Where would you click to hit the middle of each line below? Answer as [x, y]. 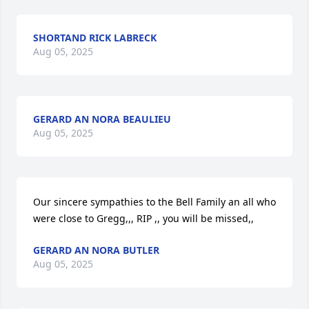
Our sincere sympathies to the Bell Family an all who [154, 202]
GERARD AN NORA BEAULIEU [102, 119]
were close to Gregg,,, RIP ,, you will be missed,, [143, 218]
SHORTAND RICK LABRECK [95, 38]
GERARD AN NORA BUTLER [96, 250]
